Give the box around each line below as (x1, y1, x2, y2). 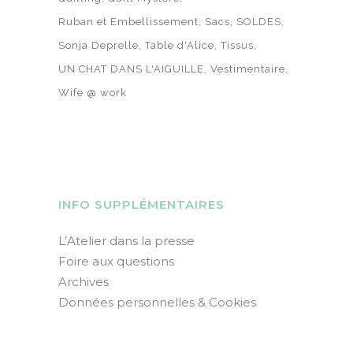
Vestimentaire (210, 63, 285, 75)
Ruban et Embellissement (58, 16, 199, 28)
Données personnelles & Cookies (58, 295, 256, 310)
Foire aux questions (58, 254, 174, 269)
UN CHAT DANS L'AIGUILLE (58, 63, 204, 75)
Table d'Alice (145, 39, 214, 51)
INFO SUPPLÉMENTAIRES (58, 197, 225, 212)
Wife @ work (58, 87, 127, 98)
